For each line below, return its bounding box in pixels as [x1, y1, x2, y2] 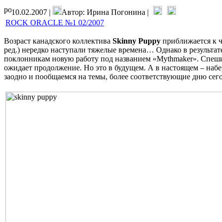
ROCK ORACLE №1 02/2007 [5, 18, 104, 27]
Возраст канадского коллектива [4, 36, 112, 45]
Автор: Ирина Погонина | [61, 7, 151, 16]
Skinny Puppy [112, 36, 161, 45]
